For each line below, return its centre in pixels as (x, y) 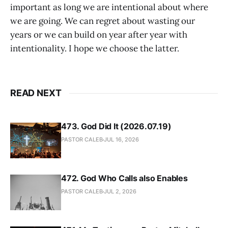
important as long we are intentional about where (109, 7)
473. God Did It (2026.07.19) (116, 126)
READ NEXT (36, 93)
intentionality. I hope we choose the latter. (95, 49)
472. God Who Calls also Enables (124, 178)
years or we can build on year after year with (99, 35)
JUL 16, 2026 (121, 140)
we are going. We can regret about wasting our (103, 21)
